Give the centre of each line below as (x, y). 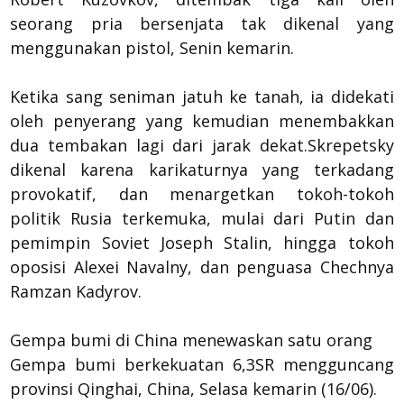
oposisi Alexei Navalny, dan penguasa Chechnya (202, 266)
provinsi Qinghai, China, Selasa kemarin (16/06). (194, 388)
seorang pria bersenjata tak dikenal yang (202, 23)
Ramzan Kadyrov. (76, 291)
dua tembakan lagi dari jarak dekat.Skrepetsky (202, 145)
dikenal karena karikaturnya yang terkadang (202, 169)
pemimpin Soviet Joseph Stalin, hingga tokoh (202, 242)
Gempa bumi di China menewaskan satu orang (192, 340)
